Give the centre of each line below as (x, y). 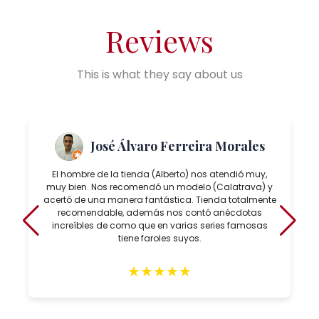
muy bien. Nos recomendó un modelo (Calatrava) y (159, 187)
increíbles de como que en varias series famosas (159, 225)
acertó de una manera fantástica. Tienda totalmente (159, 199)
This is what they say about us (159, 74)
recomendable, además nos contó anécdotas (159, 212)
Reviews (159, 40)
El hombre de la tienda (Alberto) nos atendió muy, (159, 174)
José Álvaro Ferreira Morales (177, 146)
